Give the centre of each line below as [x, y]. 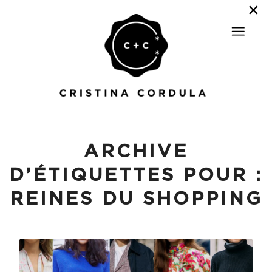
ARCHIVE [136, 152]
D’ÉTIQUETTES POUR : [136, 175]
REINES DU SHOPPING [136, 199]
